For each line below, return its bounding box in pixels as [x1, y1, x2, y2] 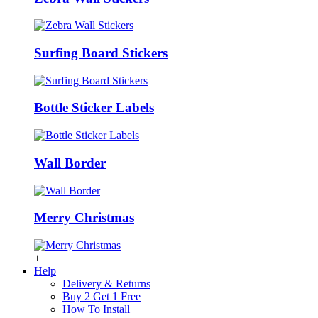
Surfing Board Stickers [34, 45, 168, 60]
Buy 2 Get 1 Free [62, 290, 141, 302]
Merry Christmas [34, 210, 134, 226]
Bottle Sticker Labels [34, 100, 154, 116]
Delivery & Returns [62, 278, 150, 290]
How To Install [62, 303, 130, 315]
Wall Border [34, 155, 106, 170]
